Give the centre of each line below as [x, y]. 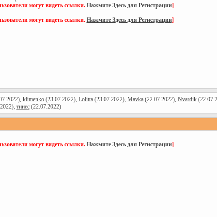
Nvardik [187, 99]
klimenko [33, 99]
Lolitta [85, 99]
